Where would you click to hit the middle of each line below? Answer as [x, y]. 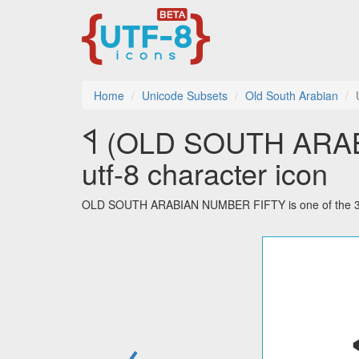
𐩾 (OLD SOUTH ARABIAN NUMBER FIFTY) [90, 142]
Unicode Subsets [185, 96]
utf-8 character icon [205, 173]
